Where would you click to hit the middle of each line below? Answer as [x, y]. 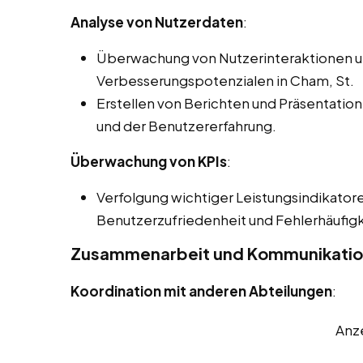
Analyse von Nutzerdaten [157, 22]
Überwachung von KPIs [149, 162]
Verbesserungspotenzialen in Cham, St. [225, 81]
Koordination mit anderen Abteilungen [201, 291]
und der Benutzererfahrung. [186, 126]
